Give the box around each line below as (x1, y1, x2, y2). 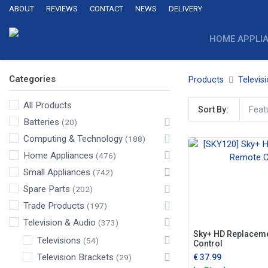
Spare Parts (23, 184, 70, 194)
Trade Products (23, 200, 84, 211)
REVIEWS (46, 4, 78, 13)
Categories (9, 74, 56, 84)
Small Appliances (23, 167, 90, 178)
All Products (23, 100, 72, 111)
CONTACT (90, 4, 123, 13)
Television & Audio (23, 217, 96, 228)
